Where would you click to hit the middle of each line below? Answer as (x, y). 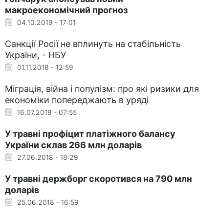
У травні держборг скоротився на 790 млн (99, 178)
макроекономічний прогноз (66, 10)
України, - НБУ (35, 55)
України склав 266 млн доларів (73, 145)
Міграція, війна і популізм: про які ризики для (102, 88)
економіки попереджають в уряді (77, 100)
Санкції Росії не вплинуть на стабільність (93, 44)
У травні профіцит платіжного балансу (90, 133)
